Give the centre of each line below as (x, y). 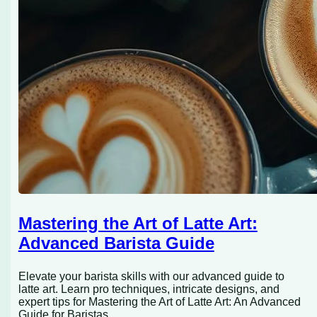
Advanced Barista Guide (116, 243)
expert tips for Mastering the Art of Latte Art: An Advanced (159, 302)
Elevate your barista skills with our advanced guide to (151, 277)
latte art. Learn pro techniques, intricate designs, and (149, 289)
